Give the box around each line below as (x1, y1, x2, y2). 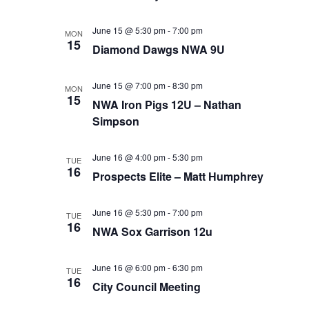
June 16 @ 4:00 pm (92, 151, 166, 163)
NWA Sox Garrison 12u (92, 223, 213, 239)
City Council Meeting (92, 279, 201, 295)
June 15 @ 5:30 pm (92, 24, 166, 36)
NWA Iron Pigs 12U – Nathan (92, 97, 242, 112)
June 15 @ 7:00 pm (92, 79, 166, 91)
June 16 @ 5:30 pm (92, 206, 166, 218)
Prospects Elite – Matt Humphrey (92, 168, 264, 184)
